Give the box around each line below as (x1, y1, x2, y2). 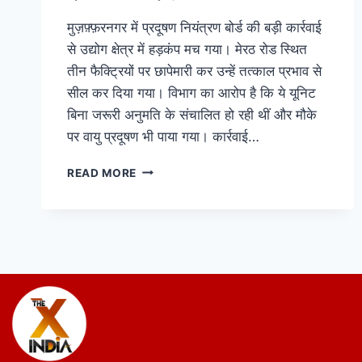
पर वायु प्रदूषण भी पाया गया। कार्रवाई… (67, 128, 259, 145)
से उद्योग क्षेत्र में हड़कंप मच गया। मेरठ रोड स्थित (67, 40, 307, 57)
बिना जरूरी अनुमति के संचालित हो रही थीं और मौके (67, 106, 317, 123)
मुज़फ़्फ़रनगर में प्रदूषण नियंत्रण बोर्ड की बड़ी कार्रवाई (67, 19, 322, 36)
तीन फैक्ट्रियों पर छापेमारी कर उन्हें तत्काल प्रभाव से (67, 62, 322, 79)
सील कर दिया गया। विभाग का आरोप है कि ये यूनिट (67, 84, 316, 101)
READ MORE (67, 166, 137, 179)
